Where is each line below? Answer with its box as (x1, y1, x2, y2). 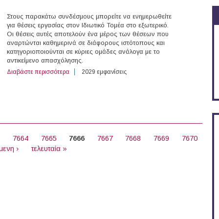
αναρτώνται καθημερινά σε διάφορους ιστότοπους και (7, 39, 165, 47)
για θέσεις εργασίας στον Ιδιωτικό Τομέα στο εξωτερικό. (7, 22, 169, 29)
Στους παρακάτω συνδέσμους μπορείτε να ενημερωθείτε (7, 13, 172, 21)
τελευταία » (31, 145, 67, 153)
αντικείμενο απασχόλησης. (7, 57, 83, 65)
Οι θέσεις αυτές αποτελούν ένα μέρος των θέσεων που (7, 30, 169, 38)
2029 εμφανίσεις (82, 68, 127, 76)
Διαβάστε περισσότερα (7, 68, 69, 76)
